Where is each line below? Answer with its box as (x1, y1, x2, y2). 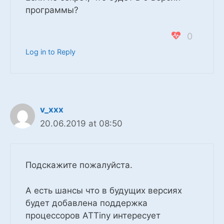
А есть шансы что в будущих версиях (25, 185, 182, 195)
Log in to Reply (25, 47, 75, 56)
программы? (25, 5, 78, 15)
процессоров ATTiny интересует (25, 210, 160, 220)
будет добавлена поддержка (25, 197, 147, 208)
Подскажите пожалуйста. (25, 160, 132, 170)
